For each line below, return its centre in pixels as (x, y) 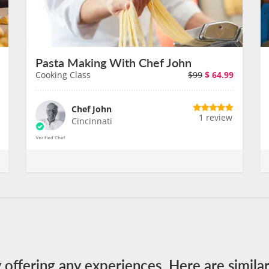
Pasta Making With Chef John (113, 62)
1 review (216, 117)
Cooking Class (63, 75)
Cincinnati (92, 121)
